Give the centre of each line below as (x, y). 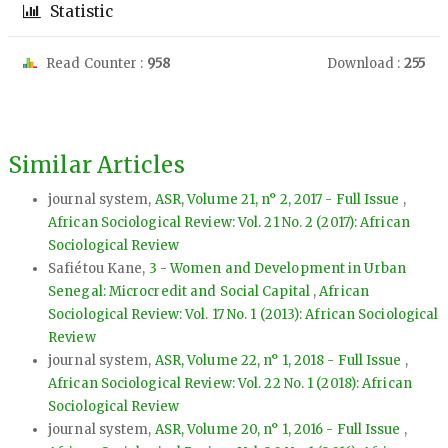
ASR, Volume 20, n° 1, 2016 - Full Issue (279, 429)
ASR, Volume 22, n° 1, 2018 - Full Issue (279, 360)
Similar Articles (96, 164)
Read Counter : (95, 63)
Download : (365, 63)
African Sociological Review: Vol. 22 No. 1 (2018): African (230, 383)
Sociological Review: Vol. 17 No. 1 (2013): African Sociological (243, 314)
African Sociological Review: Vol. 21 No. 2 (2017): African (229, 222)
